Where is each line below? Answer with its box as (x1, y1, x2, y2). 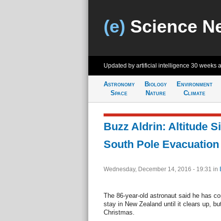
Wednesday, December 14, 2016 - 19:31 (103, 166, 213, 173)
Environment (176, 80, 213, 88)
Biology (144, 80, 167, 88)
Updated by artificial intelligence (103, 62, 191, 69)
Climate (184, 89, 205, 97)
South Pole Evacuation (103, 138, 219, 150)
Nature (145, 89, 166, 97)
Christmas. (103, 209, 135, 216)
